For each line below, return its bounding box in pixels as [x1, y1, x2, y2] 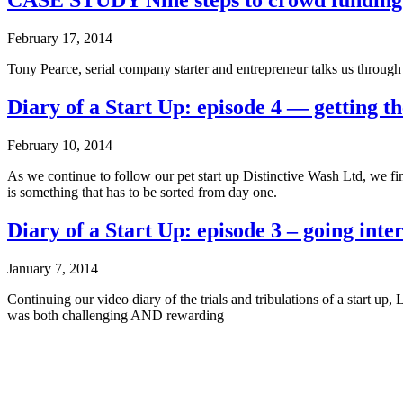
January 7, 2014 [7, 261, 98, 276]
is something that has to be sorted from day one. [7, 184, 277, 201]
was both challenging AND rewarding [7, 308, 224, 323]
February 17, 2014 [7, 31, 112, 47]
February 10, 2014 [7, 138, 112, 154]
